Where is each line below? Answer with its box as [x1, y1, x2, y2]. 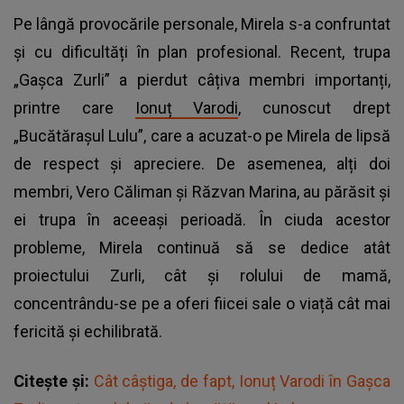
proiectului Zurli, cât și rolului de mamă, [14, 265, 390, 285]
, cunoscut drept [238, 97, 391, 117]
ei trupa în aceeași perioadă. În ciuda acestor [14, 209, 390, 229]
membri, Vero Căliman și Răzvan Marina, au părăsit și [14, 181, 390, 201]
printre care [14, 97, 135, 117]
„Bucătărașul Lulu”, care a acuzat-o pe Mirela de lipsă [14, 125, 390, 145]
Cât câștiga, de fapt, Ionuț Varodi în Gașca [93, 371, 391, 390]
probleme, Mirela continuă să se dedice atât [14, 237, 390, 257]
